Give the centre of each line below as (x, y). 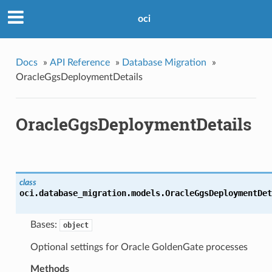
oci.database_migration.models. (92, 193)
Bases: (45, 225)
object (76, 226)
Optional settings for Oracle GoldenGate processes (139, 247)
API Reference (80, 62)
